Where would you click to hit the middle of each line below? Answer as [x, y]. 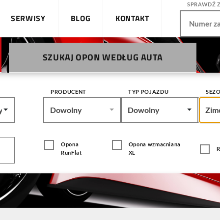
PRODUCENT [69, 92]
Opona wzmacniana [155, 144]
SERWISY [28, 18]
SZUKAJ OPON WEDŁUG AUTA [103, 57]
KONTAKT [132, 18]
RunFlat [71, 152]
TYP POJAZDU [149, 92]
